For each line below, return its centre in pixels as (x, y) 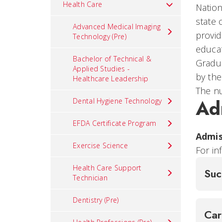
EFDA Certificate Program (115, 123)
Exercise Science (100, 145)
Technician (90, 178)
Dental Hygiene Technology (117, 101)
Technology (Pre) (100, 36)
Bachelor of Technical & (112, 59)
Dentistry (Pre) (96, 200)
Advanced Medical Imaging (117, 27)
